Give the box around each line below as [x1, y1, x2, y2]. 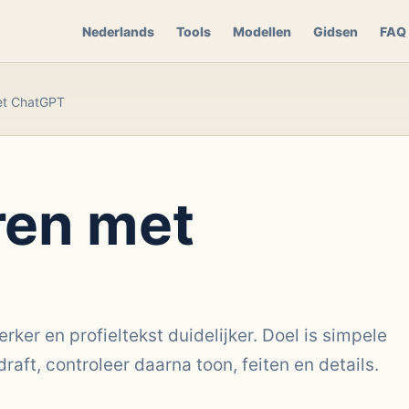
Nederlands [81, 23, 154, 39]
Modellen [232, 23, 291, 39]
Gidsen [312, 23, 358, 39]
